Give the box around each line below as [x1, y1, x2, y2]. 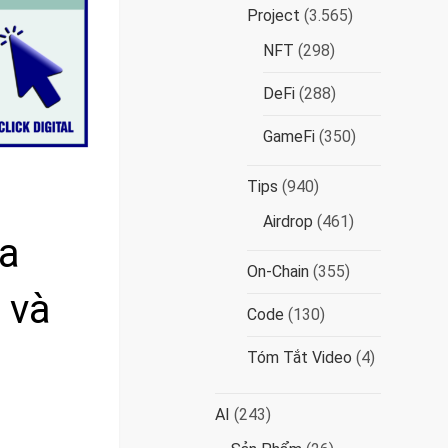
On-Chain [247, 262, 310, 281]
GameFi [263, 127, 316, 146]
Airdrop [263, 212, 314, 231]
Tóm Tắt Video [247, 348, 353, 367]
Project [247, 6, 301, 25]
